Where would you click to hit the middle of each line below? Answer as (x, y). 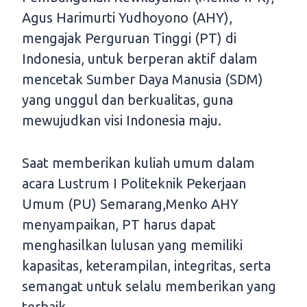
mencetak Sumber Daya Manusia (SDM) (143, 79)
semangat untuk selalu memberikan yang (149, 286)
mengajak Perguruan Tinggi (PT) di (129, 38)
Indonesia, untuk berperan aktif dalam (140, 59)
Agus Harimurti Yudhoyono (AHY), (127, 18)
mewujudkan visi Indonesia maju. (122, 121)
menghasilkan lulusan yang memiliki (132, 245)
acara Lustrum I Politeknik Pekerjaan (134, 184)
